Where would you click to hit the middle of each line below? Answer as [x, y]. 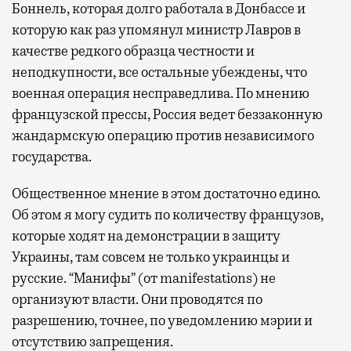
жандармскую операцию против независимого [163, 136]
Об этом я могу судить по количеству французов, [168, 215]
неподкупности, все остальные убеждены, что [159, 72]
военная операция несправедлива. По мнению [161, 94]
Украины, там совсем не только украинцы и [151, 257]
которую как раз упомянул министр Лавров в [156, 30]
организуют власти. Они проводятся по [137, 300]
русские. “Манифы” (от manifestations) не [144, 279]
